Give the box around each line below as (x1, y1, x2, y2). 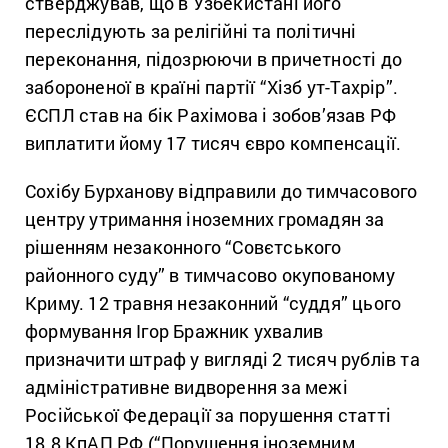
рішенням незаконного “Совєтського (25, 234, 342, 259)
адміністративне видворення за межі (25, 374, 348, 399)
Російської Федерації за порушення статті (25, 402, 392, 427)
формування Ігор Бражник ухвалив (25, 318, 324, 343)
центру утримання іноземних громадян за (25, 206, 385, 231)
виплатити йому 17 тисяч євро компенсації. (25, 130, 402, 155)
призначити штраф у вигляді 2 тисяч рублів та (25, 346, 420, 371)
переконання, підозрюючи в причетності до (25, 46, 403, 71)
